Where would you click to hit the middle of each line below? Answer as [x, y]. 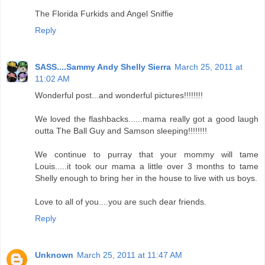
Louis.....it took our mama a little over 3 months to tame [147, 167]
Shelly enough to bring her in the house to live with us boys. [146, 178]
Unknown [54, 255]
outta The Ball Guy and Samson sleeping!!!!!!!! [121, 131]
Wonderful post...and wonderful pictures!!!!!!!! [119, 96]
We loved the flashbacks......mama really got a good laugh [147, 119]
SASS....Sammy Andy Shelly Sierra [103, 67]
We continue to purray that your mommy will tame [147, 155]
